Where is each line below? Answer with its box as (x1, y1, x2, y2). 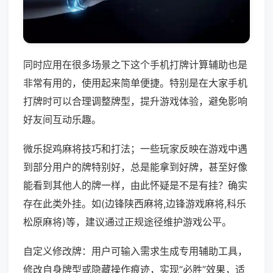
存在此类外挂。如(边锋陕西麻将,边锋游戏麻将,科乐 (23, 197, 246, 210)
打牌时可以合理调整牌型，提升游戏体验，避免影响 (23, 95, 247, 108)
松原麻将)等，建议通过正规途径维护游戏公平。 (23, 216, 232, 229)
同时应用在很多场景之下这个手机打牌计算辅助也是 (23, 58, 247, 71)
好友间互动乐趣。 (23, 113, 101, 126)
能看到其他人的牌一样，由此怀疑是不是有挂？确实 (23, 179, 247, 192)
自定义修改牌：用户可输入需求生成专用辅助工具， (23, 245, 247, 258)
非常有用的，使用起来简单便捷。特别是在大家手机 (23, 77, 247, 90)
